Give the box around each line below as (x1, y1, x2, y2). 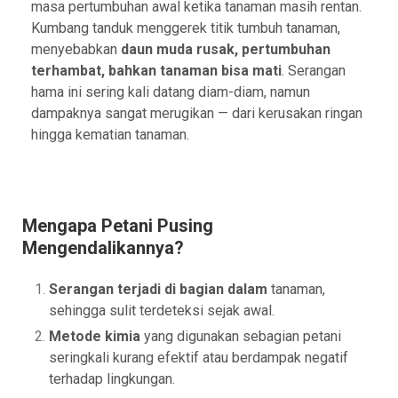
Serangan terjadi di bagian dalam (49, 280, 267, 298)
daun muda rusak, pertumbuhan (121, 40, 330, 58)
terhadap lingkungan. (49, 370, 175, 387)
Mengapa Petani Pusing (22, 214, 213, 236)
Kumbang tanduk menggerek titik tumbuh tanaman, (31, 19, 340, 36)
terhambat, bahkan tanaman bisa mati (31, 61, 282, 79)
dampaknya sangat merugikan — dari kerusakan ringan (31, 104, 362, 122)
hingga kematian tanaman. (31, 125, 189, 143)
